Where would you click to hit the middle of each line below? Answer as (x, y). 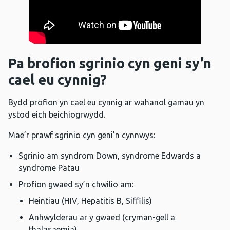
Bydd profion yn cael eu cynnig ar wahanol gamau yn (106, 102)
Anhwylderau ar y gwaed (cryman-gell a (102, 217)
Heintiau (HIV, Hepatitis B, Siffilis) (90, 201)
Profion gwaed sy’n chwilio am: (76, 185)
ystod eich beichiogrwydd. (57, 115)
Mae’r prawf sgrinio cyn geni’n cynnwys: (82, 135)
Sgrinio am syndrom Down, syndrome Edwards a (110, 156)
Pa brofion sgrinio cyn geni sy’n (110, 63)
